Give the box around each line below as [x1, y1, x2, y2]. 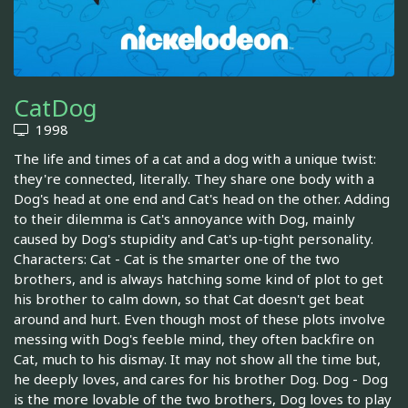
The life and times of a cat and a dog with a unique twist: [14, 149, 376, 168]
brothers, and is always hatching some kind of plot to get [14, 270, 383, 289]
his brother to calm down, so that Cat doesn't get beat [14, 290, 364, 309]
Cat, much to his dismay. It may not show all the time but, [14, 350, 381, 369]
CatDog [14, 91, 97, 125]
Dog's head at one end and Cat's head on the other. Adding [14, 189, 390, 209]
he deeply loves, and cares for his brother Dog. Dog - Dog [14, 370, 388, 389]
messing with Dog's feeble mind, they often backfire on [14, 330, 374, 349]
